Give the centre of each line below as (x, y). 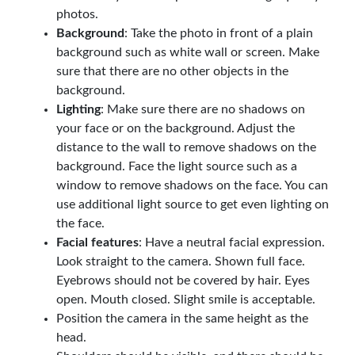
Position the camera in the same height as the (182, 318)
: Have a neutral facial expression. (232, 242)
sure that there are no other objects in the (172, 71)
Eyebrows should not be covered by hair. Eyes (183, 280)
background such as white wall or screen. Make (188, 52)
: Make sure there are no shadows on (203, 109)
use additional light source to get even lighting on (193, 204)
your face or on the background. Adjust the (176, 128)
